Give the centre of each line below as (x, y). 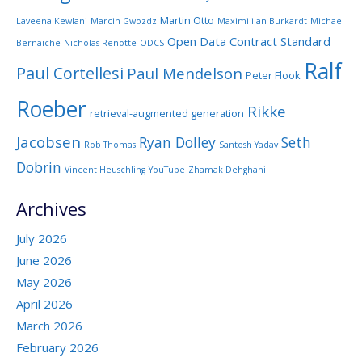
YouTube (167, 169)
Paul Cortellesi (70, 73)
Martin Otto (187, 20)
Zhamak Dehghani (227, 169)
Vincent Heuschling (105, 169)
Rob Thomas (110, 144)
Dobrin (39, 167)
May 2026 (44, 282)
